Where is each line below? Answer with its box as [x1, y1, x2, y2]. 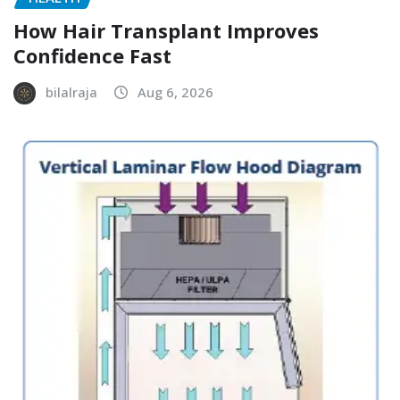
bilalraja [46, 82, 97, 101]
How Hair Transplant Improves [13, 16, 319, 44]
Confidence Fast [13, 41, 171, 69]
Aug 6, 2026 [137, 82, 213, 101]
